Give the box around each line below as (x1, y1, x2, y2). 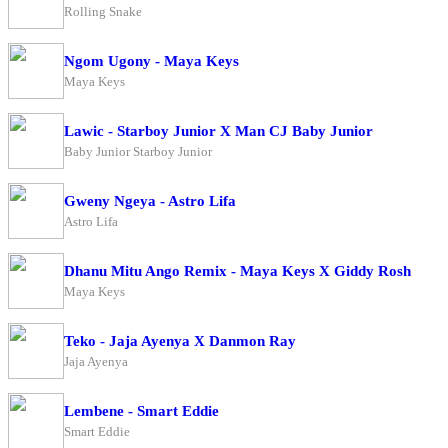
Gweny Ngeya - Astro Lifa (64, 192, 236, 209)
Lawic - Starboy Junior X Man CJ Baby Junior (64, 122, 373, 139)
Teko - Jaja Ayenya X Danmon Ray (64, 332, 296, 349)
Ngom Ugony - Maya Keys (64, 52, 239, 69)
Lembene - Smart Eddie (64, 402, 219, 419)
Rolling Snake (64, 3, 142, 19)
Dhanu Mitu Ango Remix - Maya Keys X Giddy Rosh (64, 262, 411, 279)
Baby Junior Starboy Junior (64, 143, 212, 159)
